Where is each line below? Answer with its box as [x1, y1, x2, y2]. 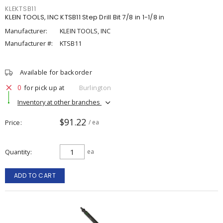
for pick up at [24, 83, 65, 92]
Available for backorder [20, 68, 92, 77]
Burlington [79, 83, 111, 92]
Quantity [5, 147, 30, 156]
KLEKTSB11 [5, 4, 36, 13]
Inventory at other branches [17, 97, 102, 107]
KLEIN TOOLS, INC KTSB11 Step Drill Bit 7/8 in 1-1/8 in [5, 13, 165, 21]
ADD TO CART [13, 171, 56, 180]
